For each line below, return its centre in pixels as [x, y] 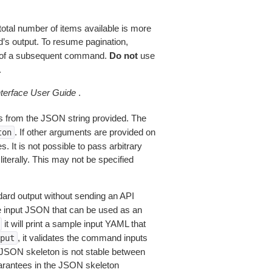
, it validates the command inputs [82, 238]
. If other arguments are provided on [85, 132]
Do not [123, 56]
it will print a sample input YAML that [73, 224]
